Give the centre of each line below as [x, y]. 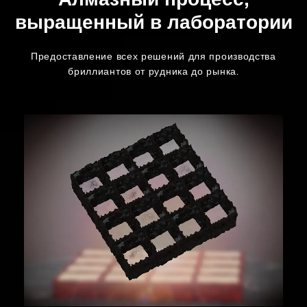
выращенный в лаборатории [153, 25]
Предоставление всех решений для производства [153, 58]
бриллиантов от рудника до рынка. [153, 73]
